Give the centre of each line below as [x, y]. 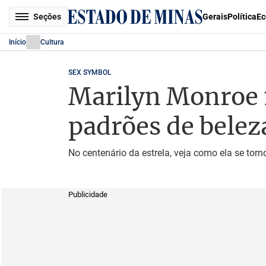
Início [18, 42]
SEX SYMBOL [89, 72]
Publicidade [88, 194]
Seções [47, 17]
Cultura [52, 42]
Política [242, 17]
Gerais [215, 17]
